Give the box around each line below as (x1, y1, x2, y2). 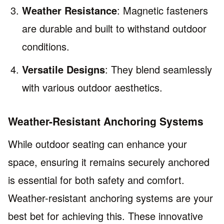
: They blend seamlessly (105, 61, 212, 76)
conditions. (22, 38, 69, 53)
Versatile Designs (22, 61, 105, 76)
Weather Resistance (22, 2, 117, 17)
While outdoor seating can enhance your (8, 136, 187, 151)
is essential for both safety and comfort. (8, 172, 184, 187)
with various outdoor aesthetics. (22, 79, 162, 94)
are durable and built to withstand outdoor (22, 20, 206, 35)
